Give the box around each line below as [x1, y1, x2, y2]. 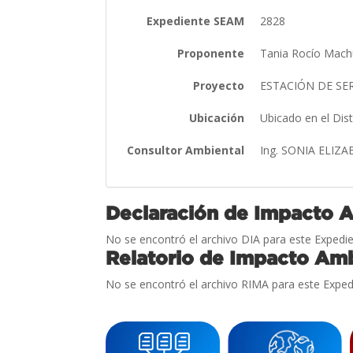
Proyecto [193, 77, 245, 93]
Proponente [177, 45, 245, 61]
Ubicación [189, 110, 245, 125]
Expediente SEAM [147, 13, 245, 28]
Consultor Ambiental [127, 142, 245, 158]
